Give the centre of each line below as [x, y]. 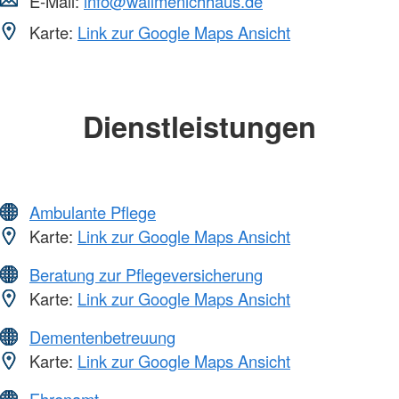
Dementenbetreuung [102, 337]
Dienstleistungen [199, 126]
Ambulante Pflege [93, 212]
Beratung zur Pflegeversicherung [146, 275]
